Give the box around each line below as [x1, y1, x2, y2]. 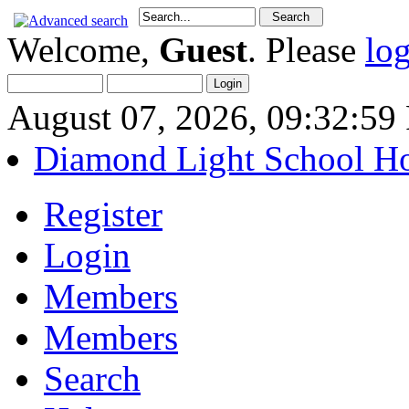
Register [44, 194, 163, 234]
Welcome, [7, 30, 159, 69]
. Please [247, 30, 365, 69]
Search [44, 359, 141, 398]
